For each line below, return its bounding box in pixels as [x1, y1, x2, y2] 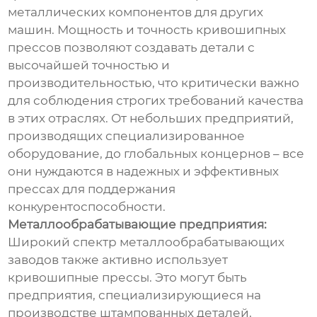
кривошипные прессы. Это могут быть [8, 270, 248, 284]
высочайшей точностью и [8, 57, 171, 72]
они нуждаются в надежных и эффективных [8, 163, 279, 178]
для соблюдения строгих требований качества [8, 93, 304, 108]
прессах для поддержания [8, 181, 176, 196]
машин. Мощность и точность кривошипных [8, 22, 287, 37]
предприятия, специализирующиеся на [8, 287, 262, 302]
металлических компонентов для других [8, 4, 264, 19]
